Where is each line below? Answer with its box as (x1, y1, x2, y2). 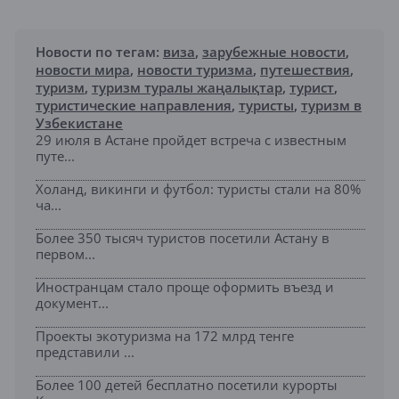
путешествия (260, 60, 350, 78)
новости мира (36, 60, 130, 78)
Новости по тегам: (36, 42, 163, 61)
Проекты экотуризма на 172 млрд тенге (36, 326, 294, 345)
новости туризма (137, 60, 253, 78)
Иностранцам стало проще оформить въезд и (36, 277, 334, 296)
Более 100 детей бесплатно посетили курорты (36, 375, 338, 394)
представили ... (36, 342, 134, 361)
